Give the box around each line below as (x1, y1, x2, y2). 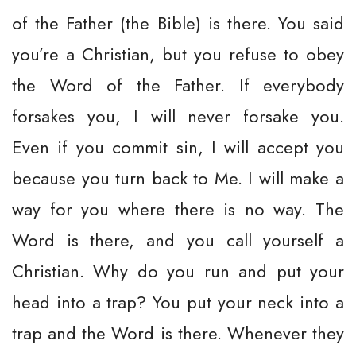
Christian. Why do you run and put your (12, 258, 344, 284)
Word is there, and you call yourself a (12, 227, 344, 253)
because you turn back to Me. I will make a (12, 165, 344, 191)
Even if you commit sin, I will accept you (12, 134, 344, 160)
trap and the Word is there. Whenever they (12, 320, 344, 346)
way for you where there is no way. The (12, 196, 344, 222)
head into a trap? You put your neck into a (12, 289, 344, 315)
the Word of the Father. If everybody (12, 72, 344, 98)
